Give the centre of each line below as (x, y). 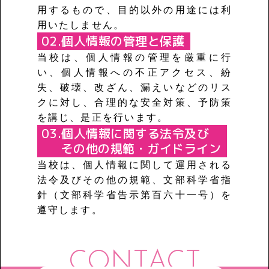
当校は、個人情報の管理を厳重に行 (134, 57)
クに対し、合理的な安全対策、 (117, 102)
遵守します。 (70, 210)
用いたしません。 (81, 25)
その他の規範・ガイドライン (141, 148)
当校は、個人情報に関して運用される (134, 165)
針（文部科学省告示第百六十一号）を (134, 195)
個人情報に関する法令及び (135, 133)
